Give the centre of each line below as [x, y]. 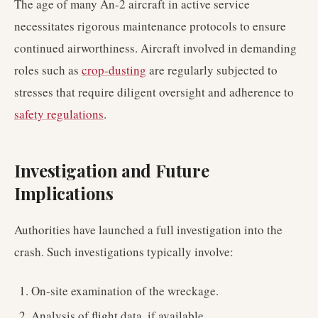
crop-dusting [114, 70]
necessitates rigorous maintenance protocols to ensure [150, 26]
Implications [64, 193]
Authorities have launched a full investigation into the [148, 230]
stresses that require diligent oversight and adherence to [154, 92]
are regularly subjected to [212, 70]
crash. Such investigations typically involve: [124, 252]
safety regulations [59, 114]
